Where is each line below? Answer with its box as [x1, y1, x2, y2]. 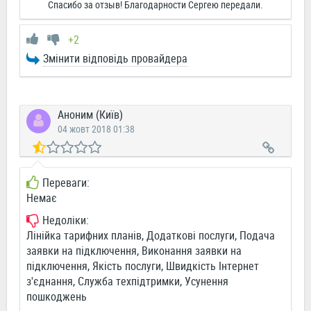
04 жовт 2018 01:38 [58, 122, 135, 136]
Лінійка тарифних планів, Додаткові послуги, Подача [26, 228, 275, 244]
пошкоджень [26, 289, 87, 305]
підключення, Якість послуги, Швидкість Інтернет [26, 258, 259, 274]
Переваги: [42, 175, 90, 191]
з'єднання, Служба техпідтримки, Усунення [26, 274, 228, 289]
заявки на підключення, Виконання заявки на [26, 243, 242, 259]
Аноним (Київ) [58, 107, 123, 123]
